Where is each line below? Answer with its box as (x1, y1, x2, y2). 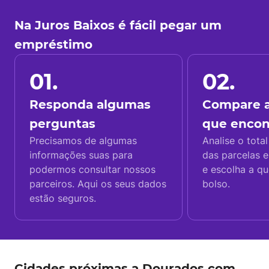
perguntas (29, 116, 95, 131)
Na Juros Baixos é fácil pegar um (14, 18, 222, 32)
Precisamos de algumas (29, 134, 137, 147)
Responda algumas (29, 97, 151, 112)
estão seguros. (29, 192, 96, 204)
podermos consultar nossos (29, 163, 156, 175)
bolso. (202, 178, 230, 190)
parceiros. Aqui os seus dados (29, 178, 166, 190)
